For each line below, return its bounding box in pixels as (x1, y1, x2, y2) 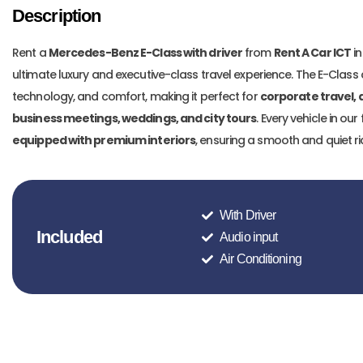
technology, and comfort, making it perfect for (12, 88, 260, 105)
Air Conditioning (220, 252, 301, 266)
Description (12, 6, 101, 26)
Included (36, 226, 102, 247)
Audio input (220, 230, 278, 244)
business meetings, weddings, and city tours (12, 110, 257, 126)
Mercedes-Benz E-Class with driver (48, 45, 243, 61)
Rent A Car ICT (273, 45, 352, 61)
